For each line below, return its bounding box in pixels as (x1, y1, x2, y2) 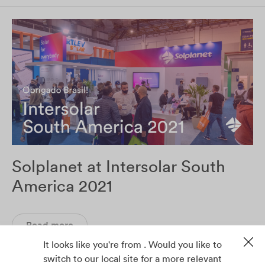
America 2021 (12, 175, 112, 197)
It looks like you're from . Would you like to (43, 238, 222, 250)
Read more (26, 219, 73, 231)
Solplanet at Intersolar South (12, 156, 225, 177)
